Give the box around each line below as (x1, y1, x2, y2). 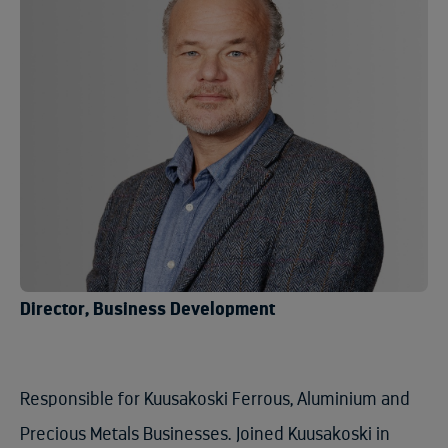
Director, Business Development (20, 300, 275, 319)
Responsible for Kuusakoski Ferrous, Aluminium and (20, 390, 410, 409)
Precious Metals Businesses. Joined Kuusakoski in (20, 425, 390, 444)
